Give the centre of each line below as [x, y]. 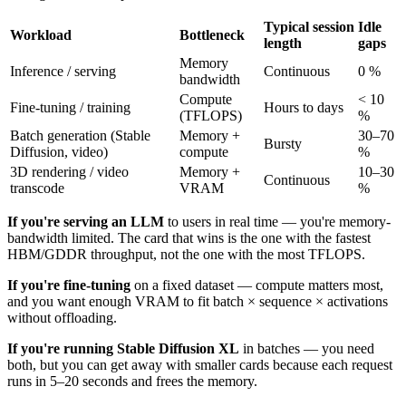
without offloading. [62, 317]
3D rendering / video [69, 171]
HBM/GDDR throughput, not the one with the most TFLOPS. [186, 254]
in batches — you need [307, 348]
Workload [41, 34]
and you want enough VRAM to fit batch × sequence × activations [198, 301]
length [283, 43]
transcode [37, 188]
